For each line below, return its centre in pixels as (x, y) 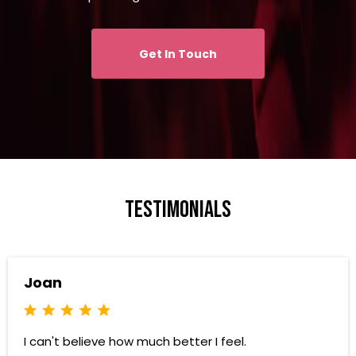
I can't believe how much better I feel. (135, 342)
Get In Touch (178, 54)
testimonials (178, 209)
